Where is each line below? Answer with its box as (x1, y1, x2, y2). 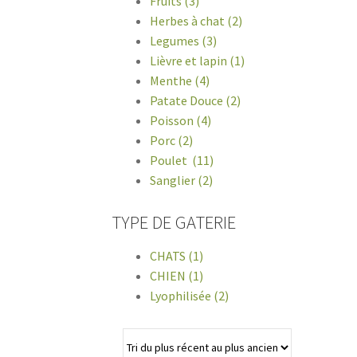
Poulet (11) (150, 151, 214, 168)
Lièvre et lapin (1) (150, 52, 245, 69)
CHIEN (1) (150, 268, 204, 284)
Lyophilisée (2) (150, 288, 229, 304)
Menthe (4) (150, 72, 210, 88)
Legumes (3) (150, 32, 218, 49)
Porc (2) (150, 131, 194, 148)
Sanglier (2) (150, 171, 214, 188)
